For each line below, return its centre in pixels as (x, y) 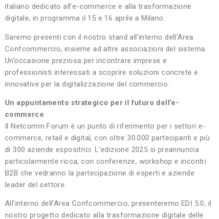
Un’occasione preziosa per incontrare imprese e (86, 60)
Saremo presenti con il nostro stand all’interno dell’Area (99, 37)
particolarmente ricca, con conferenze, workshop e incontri (106, 162)
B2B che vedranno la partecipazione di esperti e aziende (100, 173)
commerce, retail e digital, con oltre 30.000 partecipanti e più (108, 138)
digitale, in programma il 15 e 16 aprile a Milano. (85, 18)
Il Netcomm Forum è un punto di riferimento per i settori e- (105, 126)
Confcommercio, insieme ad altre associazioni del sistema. (106, 49)
